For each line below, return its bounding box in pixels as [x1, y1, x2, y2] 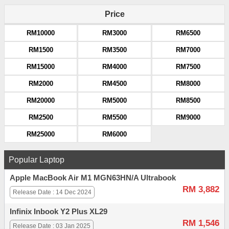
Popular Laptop [9, 155, 64, 165]
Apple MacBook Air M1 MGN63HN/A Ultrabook [10, 174, 176, 182]
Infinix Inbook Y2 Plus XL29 [10, 208, 107, 216]
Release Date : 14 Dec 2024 [13, 189, 91, 196]
